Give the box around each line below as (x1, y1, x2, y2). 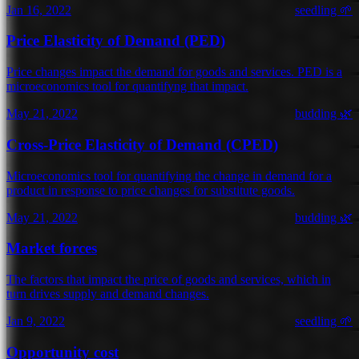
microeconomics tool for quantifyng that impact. (6, 79, 248, 94)
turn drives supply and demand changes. (6, 287, 209, 301)
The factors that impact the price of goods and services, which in (6, 272, 331, 287)
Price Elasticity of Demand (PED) (6, 32, 225, 50)
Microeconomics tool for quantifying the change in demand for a (6, 168, 332, 183)
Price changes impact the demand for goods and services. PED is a (6, 65, 342, 79)
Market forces (6, 240, 97, 257)
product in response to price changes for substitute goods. (6, 183, 295, 197)
